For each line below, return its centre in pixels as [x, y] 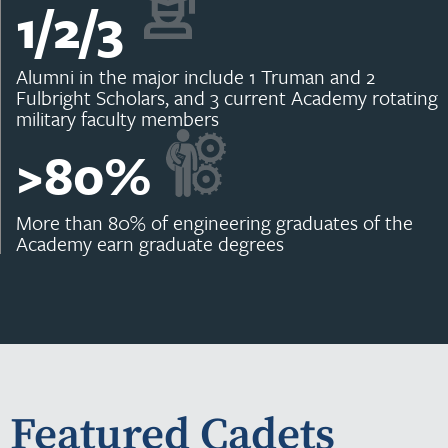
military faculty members [117, 119]
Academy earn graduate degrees [150, 244]
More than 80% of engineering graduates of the [214, 223]
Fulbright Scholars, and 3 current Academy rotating [227, 98]
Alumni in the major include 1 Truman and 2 [195, 77]
